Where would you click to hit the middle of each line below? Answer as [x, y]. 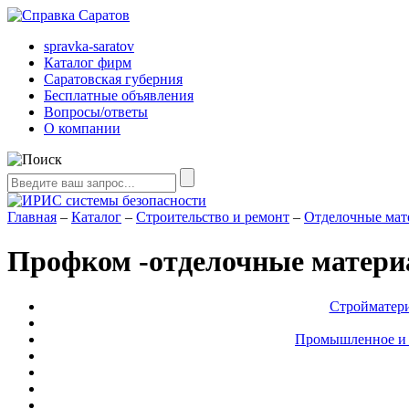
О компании [82, 128]
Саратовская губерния [113, 79]
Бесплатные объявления [119, 95]
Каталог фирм [88, 63]
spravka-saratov [89, 46]
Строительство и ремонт [213, 217]
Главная [32, 217]
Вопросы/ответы [96, 112]
